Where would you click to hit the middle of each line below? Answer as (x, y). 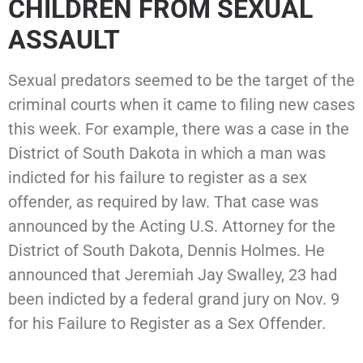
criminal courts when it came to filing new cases (181, 105)
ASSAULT (64, 40)
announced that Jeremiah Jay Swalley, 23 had (173, 275)
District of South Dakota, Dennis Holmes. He (167, 251)
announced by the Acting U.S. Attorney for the (172, 226)
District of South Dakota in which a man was (167, 154)
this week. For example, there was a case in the (179, 129)
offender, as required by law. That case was (163, 202)
